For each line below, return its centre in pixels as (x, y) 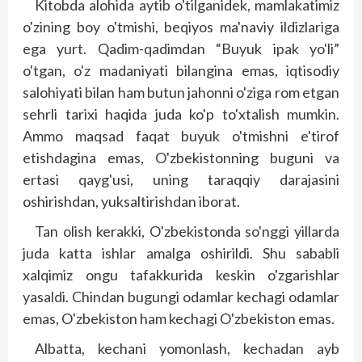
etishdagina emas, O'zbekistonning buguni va (181, 158)
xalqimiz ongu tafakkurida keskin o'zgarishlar (181, 275)
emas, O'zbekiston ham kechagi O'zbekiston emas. (179, 318)
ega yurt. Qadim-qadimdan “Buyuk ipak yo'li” (181, 48)
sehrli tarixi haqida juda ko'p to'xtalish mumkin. (181, 114)
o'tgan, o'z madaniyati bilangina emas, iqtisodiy (181, 70)
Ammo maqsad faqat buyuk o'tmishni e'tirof (181, 136)
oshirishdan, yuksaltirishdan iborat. (131, 201)
